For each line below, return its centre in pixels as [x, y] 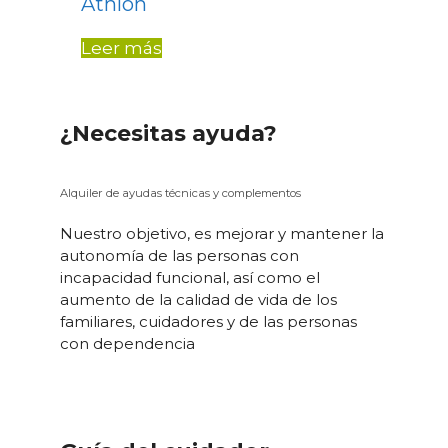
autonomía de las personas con [179, 256]
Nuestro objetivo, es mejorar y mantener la [222, 234]
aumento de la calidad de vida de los [198, 300]
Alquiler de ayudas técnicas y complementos [180, 192]
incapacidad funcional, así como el [190, 278]
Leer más [121, 48]
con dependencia [127, 344]
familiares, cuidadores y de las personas [208, 322]
